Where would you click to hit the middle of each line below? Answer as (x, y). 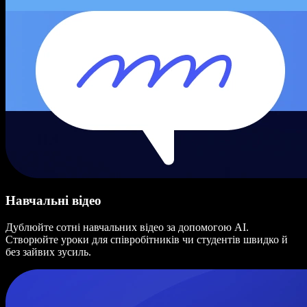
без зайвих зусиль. (48, 252)
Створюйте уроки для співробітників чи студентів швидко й (147, 240)
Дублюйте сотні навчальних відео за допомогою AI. (127, 227)
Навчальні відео (53, 201)
